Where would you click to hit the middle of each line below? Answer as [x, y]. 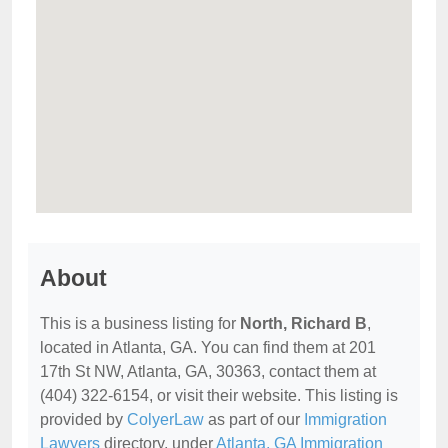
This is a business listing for [140, 323]
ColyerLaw [165, 419]
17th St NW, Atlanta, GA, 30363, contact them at [208, 371]
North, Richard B [303, 323]
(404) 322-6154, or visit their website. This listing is [219, 395]
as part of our [254, 419]
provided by [83, 419]
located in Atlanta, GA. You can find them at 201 [208, 347]
